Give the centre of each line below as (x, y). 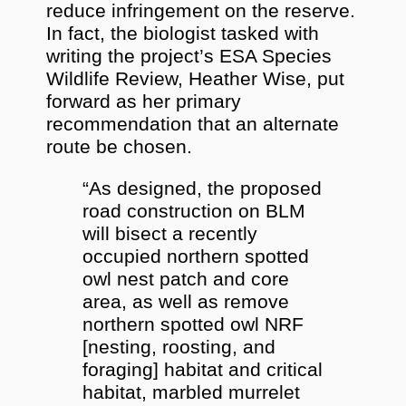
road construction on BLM (194, 211)
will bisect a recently (170, 233)
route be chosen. (120, 146)
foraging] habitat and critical (203, 369)
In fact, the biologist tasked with (183, 33)
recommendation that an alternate (193, 124)
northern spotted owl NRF (193, 324)
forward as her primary (144, 101)
